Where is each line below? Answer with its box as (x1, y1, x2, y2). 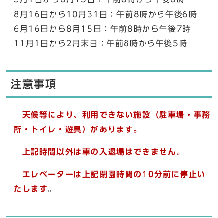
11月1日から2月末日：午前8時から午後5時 (14, 39, 188, 47)
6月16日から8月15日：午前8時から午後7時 (14, 25, 191, 33)
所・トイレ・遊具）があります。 (14, 126, 142, 133)
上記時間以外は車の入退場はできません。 (14, 148, 185, 156)
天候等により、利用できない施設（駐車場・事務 (14, 111, 211, 119)
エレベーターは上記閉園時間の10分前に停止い (14, 170, 206, 178)
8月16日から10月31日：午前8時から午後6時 (14, 10, 198, 18)
